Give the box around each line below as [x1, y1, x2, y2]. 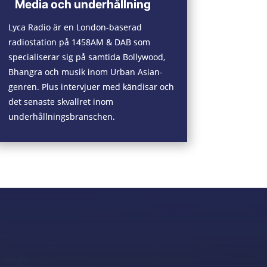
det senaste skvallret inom [8, 95, 113, 107]
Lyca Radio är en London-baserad [8, 21, 142, 33]
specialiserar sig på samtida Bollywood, [8, 51, 165, 63]
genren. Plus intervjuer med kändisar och [8, 80, 174, 92]
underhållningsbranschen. [8, 110, 115, 122]
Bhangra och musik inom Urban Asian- [8, 66, 163, 77]
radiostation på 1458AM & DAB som [8, 36, 150, 48]
